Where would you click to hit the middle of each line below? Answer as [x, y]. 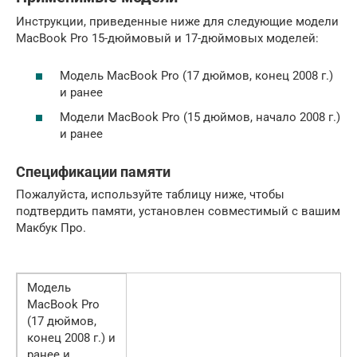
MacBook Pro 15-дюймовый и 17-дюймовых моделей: [167, 38]
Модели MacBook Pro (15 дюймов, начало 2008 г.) [200, 117]
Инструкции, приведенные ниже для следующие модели [177, 22]
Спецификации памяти [93, 172]
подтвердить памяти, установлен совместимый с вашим [178, 211]
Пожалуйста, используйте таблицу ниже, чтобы [150, 194]
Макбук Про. [51, 228]
